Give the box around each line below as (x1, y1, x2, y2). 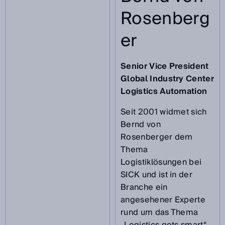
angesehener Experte (121, 192, 206, 207)
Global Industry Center (121, 71, 214, 86)
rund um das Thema (121, 205, 198, 219)
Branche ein (121, 180, 168, 194)
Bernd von (121, 117, 161, 132)
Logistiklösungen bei (121, 155, 202, 169)
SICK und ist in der (121, 167, 193, 182)
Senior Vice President (121, 59, 209, 73)
